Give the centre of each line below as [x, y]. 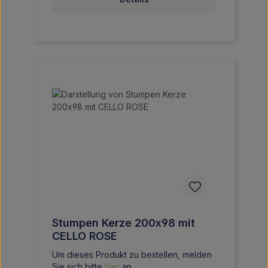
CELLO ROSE [85, 236]
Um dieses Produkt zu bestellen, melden [132, 255]
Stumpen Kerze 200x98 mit [124, 223]
